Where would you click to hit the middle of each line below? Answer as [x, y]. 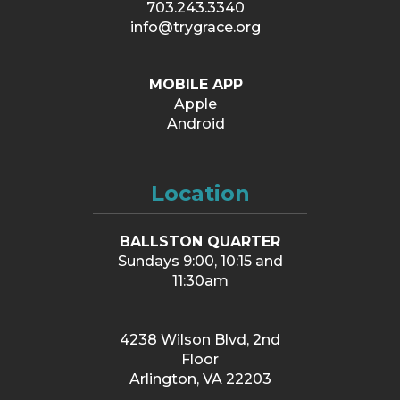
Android [196, 124]
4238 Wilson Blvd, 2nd [200, 340]
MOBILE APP [196, 85]
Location [200, 194]
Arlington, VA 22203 [200, 379]
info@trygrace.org [196, 28]
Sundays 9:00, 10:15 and [200, 262]
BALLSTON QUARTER [200, 242]
